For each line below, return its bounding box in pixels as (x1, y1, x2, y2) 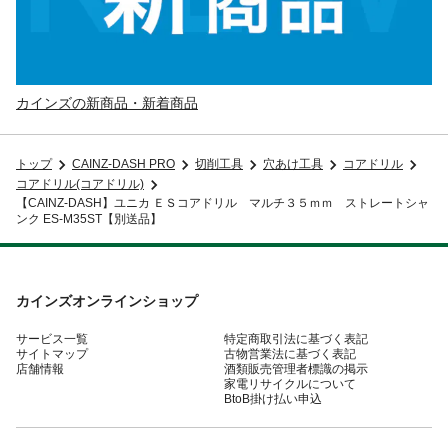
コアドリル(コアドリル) (16, 177, 144, 192)
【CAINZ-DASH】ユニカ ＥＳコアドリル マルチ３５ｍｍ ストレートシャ (16, 195, 429, 210)
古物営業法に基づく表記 (224, 346, 356, 361)
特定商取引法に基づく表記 (224, 331, 368, 346)
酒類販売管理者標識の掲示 (224, 361, 368, 376)
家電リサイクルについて (224, 376, 356, 391)
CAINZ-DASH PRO (72, 157, 175, 172)
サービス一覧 (16, 331, 88, 346)
